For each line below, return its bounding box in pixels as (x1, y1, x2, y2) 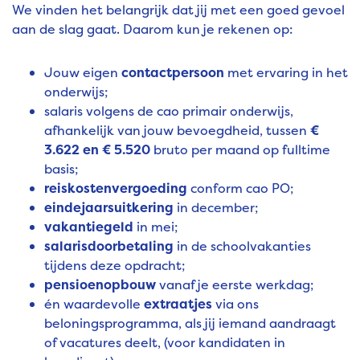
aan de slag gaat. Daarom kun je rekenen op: (12, 20, 293, 39)
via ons (215, 295, 259, 313)
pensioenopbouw (44, 276, 159, 294)
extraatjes (144, 295, 215, 313)
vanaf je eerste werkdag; (159, 276, 313, 294)
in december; (177, 198, 258, 217)
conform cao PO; (190, 179, 293, 198)
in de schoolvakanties (177, 237, 311, 256)
